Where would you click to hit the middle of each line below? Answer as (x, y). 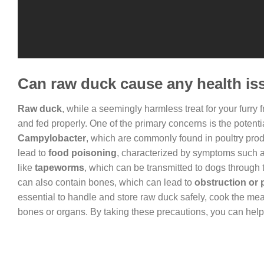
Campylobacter (52, 138)
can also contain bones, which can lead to (106, 183)
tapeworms (60, 168)
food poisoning (82, 153)
